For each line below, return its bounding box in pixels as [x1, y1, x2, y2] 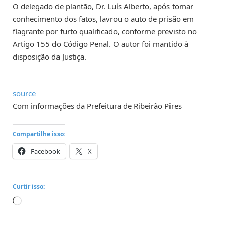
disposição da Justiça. [13, 51, 86, 62]
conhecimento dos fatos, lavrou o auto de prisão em [13, 13, 194, 24]
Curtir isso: [13, 182, 45, 191]
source [13, 88, 36, 99]
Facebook [31, 147, 60, 156]
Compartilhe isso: [13, 130, 65, 139]
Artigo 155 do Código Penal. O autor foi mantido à [13, 38, 188, 49]
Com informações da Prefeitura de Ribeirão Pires [13, 101, 182, 111]
